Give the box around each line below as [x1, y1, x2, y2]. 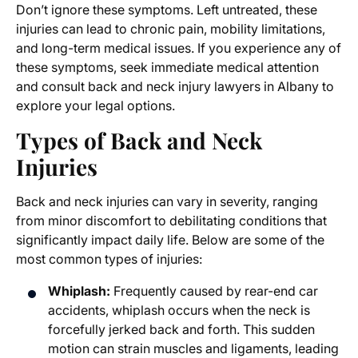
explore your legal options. [16, 97, 175, 114]
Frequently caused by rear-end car [110, 283, 318, 300]
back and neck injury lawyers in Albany [88, 78, 319, 95]
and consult [16, 78, 88, 95]
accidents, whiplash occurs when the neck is [48, 302, 310, 319]
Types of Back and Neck [16, 125, 262, 156]
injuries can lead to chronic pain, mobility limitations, [16, 21, 325, 38]
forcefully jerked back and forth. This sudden [48, 321, 315, 338]
